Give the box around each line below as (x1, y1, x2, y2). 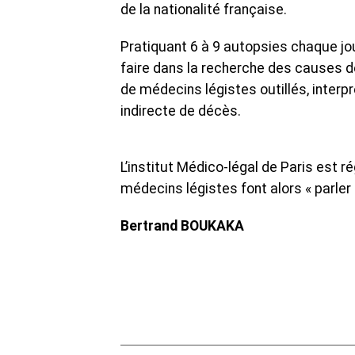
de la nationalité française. (120, 2, 287, 18)
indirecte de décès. (120, 103, 241, 120)
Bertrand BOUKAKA (120, 218, 244, 235)
